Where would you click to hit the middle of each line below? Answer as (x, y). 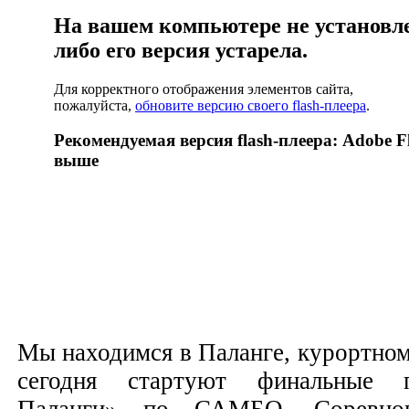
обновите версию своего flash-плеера (251, 105)
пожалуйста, (94, 105)
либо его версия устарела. (181, 50)
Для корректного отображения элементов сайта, (204, 89)
